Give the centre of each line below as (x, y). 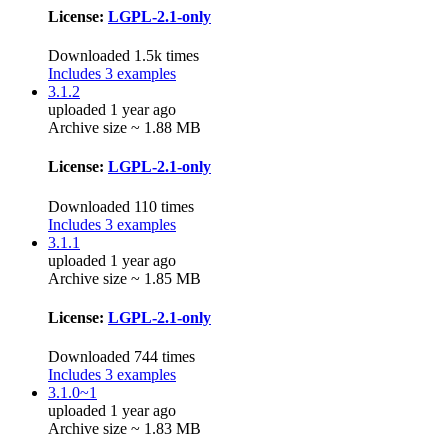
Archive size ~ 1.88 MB (124, 128)
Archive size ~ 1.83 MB (124, 429)
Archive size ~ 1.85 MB (124, 278)
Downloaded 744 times (121, 357)
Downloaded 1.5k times (123, 56)
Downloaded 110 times (121, 206)
